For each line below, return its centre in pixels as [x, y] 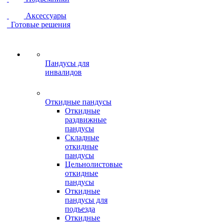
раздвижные [86, 120]
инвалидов [63, 72]
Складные [82, 138]
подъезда [80, 209]
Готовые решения [41, 25]
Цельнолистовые [94, 164]
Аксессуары [46, 16]
